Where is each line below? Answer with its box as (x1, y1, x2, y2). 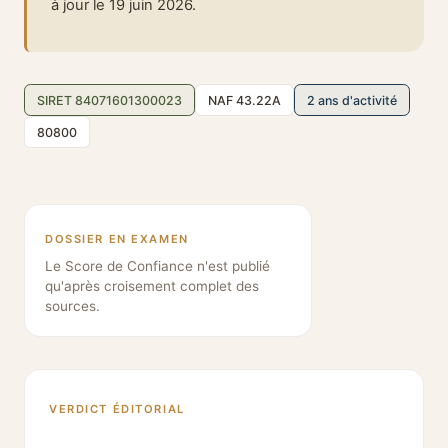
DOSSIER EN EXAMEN (45, 232, 189, 247)
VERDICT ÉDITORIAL (49, 402, 185, 417)
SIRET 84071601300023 (37, 92, 182, 108)
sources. (45, 298, 100, 315)
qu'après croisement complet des (45, 278, 259, 295)
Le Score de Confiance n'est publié (45, 258, 270, 275)
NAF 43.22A (208, 92, 281, 108)
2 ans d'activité (307, 92, 397, 108)
